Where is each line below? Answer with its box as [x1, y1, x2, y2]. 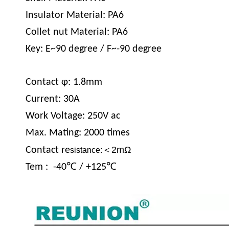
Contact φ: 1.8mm [26, 77, 102, 87]
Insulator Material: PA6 [26, 10, 124, 20]
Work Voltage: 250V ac [26, 110, 120, 121]
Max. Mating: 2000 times [26, 127, 130, 138]
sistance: [70, 145, 102, 154]
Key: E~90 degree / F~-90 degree [26, 43, 162, 54]
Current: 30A [26, 94, 80, 104]
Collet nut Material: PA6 [26, 27, 128, 37]
